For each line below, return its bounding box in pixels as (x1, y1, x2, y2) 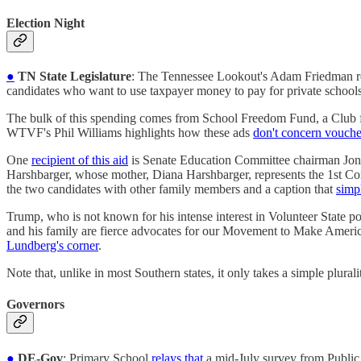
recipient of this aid (31, 153, 128, 168)
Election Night (6, 15, 85, 30)
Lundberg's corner (6, 239, 98, 253)
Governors (6, 297, 64, 312)
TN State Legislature (15, 69, 131, 84)
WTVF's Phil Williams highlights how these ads (6, 126, 253, 140)
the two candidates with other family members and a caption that (6, 182, 336, 197)
